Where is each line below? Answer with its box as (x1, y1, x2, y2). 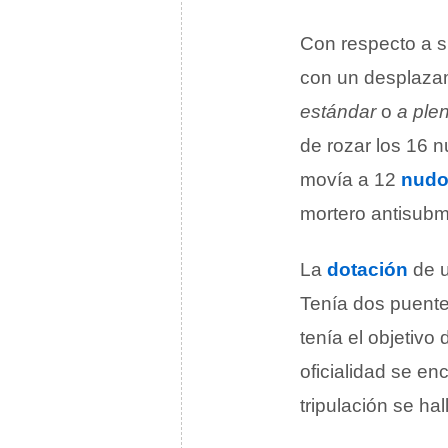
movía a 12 (300, 169, 401, 190)
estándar (300, 101, 376, 122)
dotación (327, 259, 408, 280)
